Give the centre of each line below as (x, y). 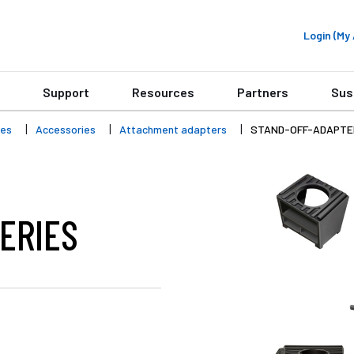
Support (66, 92)
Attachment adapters (173, 129)
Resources (163, 92)
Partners (263, 92)
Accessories (66, 129)
